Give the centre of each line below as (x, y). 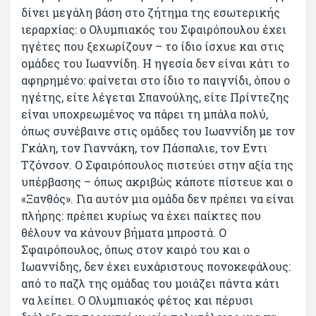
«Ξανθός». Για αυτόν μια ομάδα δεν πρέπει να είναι (158, 198)
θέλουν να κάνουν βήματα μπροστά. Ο (124, 232)
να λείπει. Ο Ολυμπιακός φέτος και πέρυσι (137, 300)
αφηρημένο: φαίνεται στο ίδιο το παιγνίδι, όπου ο (156, 80)
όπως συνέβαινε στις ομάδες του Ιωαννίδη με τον (158, 130)
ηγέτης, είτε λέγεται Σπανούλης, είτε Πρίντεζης (155, 97)
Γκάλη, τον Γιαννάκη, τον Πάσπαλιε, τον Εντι (144, 147)
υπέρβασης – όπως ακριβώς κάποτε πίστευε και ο (157, 181)
